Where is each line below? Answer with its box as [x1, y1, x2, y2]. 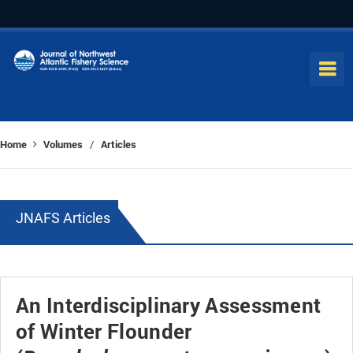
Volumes [43, 137, 83, 151]
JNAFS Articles [16, 210, 110, 226]
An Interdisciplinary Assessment [16, 292, 321, 318]
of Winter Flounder [16, 318, 192, 344]
